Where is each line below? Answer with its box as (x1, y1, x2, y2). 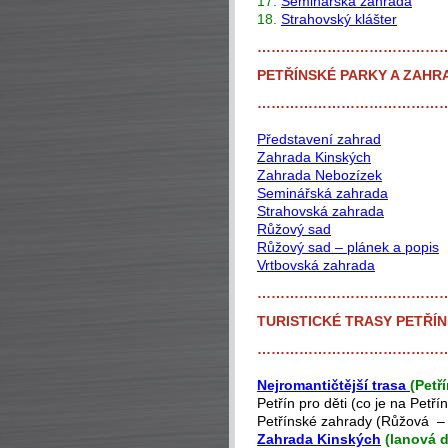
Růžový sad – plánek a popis (257, 239, 439, 255)
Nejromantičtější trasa (257, 377, 410, 393)
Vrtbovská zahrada (257, 257, 375, 273)
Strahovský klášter (281, 11, 397, 27)
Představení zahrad (257, 131, 381, 147)
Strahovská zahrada (257, 203, 384, 219)
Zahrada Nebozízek (257, 167, 382, 183)
